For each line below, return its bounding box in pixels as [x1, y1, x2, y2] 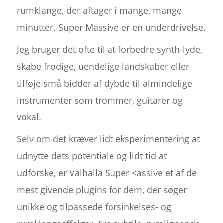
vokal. [16, 111, 41, 123]
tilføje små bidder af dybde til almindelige [16, 77, 192, 90]
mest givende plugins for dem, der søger [16, 184, 187, 196]
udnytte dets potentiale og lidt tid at [16, 150, 167, 162]
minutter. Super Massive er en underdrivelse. [16, 21, 206, 34]
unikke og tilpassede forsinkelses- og [16, 201, 171, 213]
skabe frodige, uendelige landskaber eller [16, 60, 189, 73]
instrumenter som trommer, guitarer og [16, 94, 183, 107]
